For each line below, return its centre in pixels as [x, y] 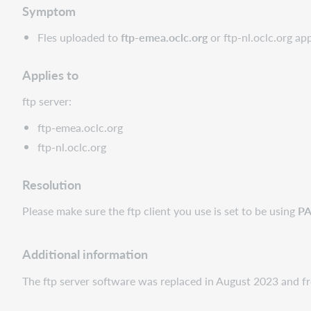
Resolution [52, 184]
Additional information [85, 253]
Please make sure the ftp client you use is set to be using [160, 210]
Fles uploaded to [79, 37]
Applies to [50, 74]
